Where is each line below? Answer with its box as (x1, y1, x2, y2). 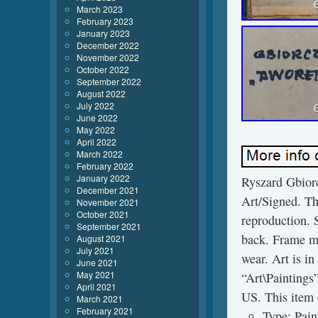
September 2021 (77, 220, 141, 232)
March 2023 (77, 3, 123, 15)
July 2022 (77, 99, 114, 111)
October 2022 (77, 63, 129, 75)
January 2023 (77, 27, 130, 39)
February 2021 (77, 305, 133, 317)
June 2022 (77, 111, 118, 124)
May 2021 (77, 268, 115, 280)
